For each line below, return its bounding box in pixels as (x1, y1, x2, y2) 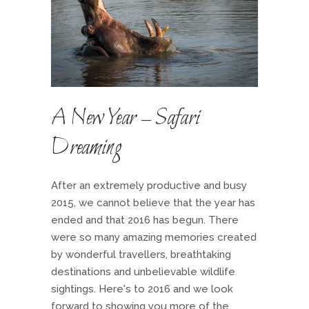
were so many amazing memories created (51, 231, 257, 243)
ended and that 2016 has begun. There (51, 214, 239, 226)
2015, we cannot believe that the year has (51, 197, 255, 209)
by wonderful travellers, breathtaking (51, 248, 231, 261)
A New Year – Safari (51, 103, 200, 134)
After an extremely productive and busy (51, 179, 247, 192)
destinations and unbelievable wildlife (51, 266, 235, 278)
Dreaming (51, 133, 121, 163)
